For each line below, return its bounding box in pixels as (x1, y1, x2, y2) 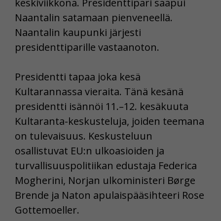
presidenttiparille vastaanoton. (15, 40, 159, 54)
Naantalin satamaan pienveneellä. (15, 10, 173, 24)
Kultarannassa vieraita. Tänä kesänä (15, 84, 184, 98)
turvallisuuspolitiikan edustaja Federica (15, 158, 197, 172)
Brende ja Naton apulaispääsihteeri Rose (15, 188, 204, 202)
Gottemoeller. (15, 203, 79, 217)
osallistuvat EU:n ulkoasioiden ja (15, 144, 164, 157)
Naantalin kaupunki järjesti (15, 25, 141, 39)
